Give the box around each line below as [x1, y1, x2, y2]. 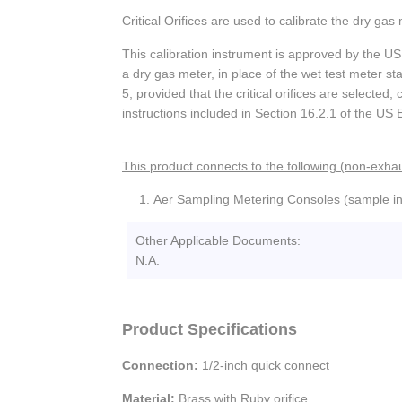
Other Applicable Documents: [135, 232, 301, 248]
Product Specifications [122, 319, 297, 338]
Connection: [122, 357, 202, 372]
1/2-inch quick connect [202, 357, 329, 372]
